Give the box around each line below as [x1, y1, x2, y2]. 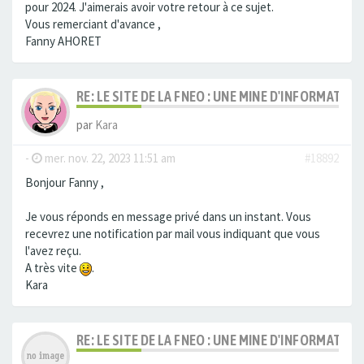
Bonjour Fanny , [25, 175, 104, 191]
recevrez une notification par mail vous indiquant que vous [25, 226, 320, 242]
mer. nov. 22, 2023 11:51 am [42, 150, 175, 167]
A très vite [25, 260, 80, 276]
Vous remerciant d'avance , [25, 16, 161, 32]
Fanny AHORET [25, 33, 102, 50]
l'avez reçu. [25, 243, 81, 259]
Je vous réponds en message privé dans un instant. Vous [25, 209, 311, 225]
